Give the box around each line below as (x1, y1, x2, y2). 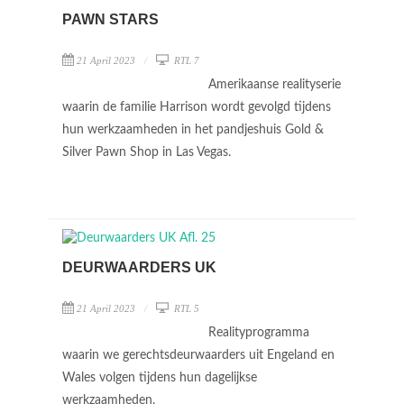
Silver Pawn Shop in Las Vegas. (62, 146, 234, 159)
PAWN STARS (62, 12, 159, 27)
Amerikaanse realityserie (208, 78, 341, 91)
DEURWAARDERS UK (62, 260, 216, 275)
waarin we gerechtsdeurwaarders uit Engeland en (62, 349, 335, 362)
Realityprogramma (208, 326, 309, 339)
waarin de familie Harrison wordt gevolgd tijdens (62, 101, 331, 114)
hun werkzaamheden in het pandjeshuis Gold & (62, 124, 324, 136)
